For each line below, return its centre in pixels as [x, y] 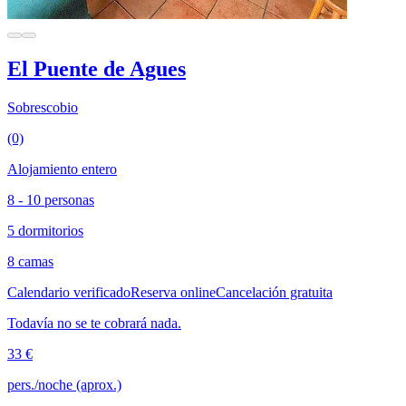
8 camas [30, 261]
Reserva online [173, 292]
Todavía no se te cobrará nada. [94, 323]
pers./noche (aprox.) [64, 384]
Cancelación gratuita [274, 292]
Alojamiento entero [62, 169]
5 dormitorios [45, 230]
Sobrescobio [43, 107]
